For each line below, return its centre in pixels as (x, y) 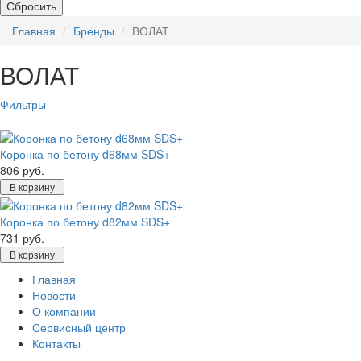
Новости (54, 295)
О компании (64, 311)
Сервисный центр (79, 327)
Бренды (94, 31)
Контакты (56, 343)
